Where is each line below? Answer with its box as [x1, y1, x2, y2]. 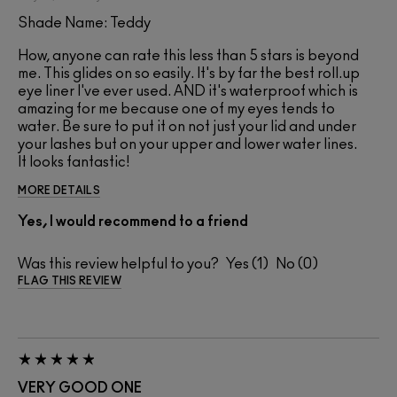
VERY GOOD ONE [18, 380, 142, 395]
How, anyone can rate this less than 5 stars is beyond [18, 48, 359, 63]
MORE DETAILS [18, 184, 100, 196]
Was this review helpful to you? [18, 256, 219, 271]
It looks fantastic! [18, 154, 129, 169]
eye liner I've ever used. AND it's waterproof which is [18, 83, 358, 98]
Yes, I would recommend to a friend [18, 214, 248, 229]
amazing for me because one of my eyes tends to [18, 101, 335, 116]
